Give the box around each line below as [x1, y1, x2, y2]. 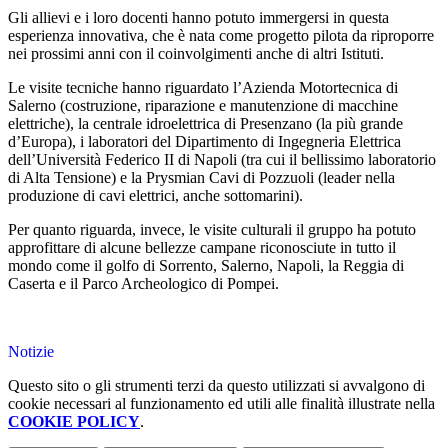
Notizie [8, 343, 54, 361]
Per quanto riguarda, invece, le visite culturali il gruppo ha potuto [8, 221, 416, 239]
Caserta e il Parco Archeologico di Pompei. [8, 275, 279, 293]
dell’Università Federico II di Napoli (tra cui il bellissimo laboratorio [8, 151, 436, 169]
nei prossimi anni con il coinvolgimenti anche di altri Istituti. [8, 45, 384, 63]
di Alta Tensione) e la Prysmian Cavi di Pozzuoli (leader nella [8, 169, 395, 187]
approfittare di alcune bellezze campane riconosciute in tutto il [8, 239, 396, 257]
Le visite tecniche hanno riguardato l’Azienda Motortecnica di [8, 79, 398, 97]
